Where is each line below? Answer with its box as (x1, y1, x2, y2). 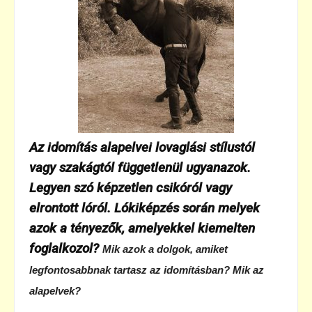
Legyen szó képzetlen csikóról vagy (29, 179, 232, 196)
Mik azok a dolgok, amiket (102, 242, 228, 255)
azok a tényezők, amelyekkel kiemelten (29, 219, 255, 236)
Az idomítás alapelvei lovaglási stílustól (29, 139, 255, 155)
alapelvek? (29, 284, 81, 297)
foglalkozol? (29, 240, 102, 256)
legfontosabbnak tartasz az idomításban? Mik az (29, 263, 264, 276)
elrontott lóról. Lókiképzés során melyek (29, 199, 260, 216)
